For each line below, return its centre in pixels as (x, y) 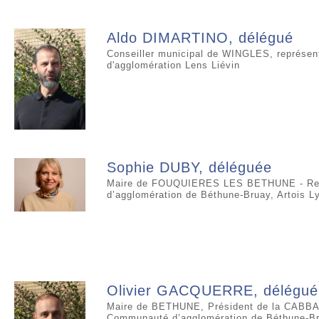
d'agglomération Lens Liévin (173, 66)
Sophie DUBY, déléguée (189, 168)
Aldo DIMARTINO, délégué (200, 38)
